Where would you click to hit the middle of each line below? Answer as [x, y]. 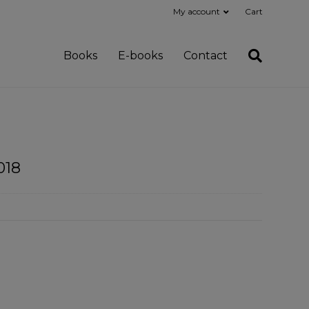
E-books [141, 55]
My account [196, 11]
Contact [206, 55]
